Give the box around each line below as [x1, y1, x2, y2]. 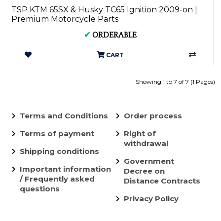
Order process [123, 111, 182, 120]
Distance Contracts [123, 176, 200, 185]
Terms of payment [20, 129, 94, 138]
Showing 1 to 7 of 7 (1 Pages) [136, 78, 215, 85]
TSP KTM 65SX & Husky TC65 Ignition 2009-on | [11, 5, 197, 14]
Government [123, 156, 174, 166]
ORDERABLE [92, 31, 137, 39]
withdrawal [123, 139, 168, 148]
